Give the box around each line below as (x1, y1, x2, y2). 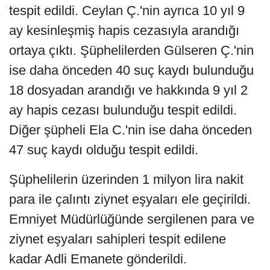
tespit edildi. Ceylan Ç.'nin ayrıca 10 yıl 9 (9, 3, 245, 19)
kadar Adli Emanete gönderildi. (9, 251, 187, 267)
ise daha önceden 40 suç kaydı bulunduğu (9, 63, 254, 78)
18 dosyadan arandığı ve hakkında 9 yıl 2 (9, 83, 248, 98)
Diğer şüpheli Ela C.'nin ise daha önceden (9, 122, 252, 138)
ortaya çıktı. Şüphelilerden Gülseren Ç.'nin (9, 43, 254, 58)
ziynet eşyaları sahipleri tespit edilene (9, 231, 226, 247)
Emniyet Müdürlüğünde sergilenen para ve (9, 212, 254, 227)
